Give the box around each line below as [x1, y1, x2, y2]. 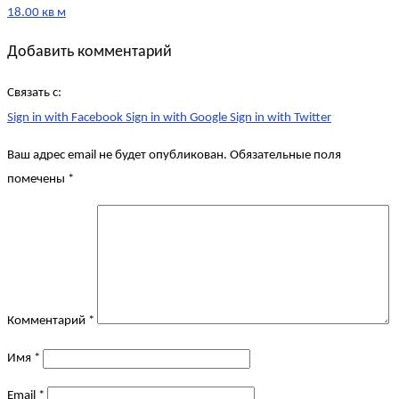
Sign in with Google [126, 110, 230, 125]
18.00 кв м [7, 5, 66, 20]
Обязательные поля [230, 148, 341, 162]
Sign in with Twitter [230, 110, 331, 125]
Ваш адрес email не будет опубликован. [7, 148, 227, 162]
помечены [7, 172, 68, 186]
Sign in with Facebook [7, 110, 126, 125]
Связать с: [7, 85, 61, 100]
